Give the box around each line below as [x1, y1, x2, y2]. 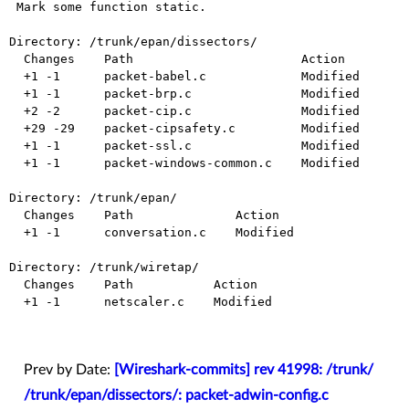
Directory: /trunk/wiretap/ [9, 260, 199, 275]
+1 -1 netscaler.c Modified [9, 295, 24, 309]
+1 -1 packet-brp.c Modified [9, 87, 24, 101]
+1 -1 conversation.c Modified [9, 225, 24, 240]
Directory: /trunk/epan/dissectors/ [9, 35, 257, 49]
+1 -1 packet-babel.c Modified [9, 69, 24, 84]
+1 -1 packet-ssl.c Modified [9, 139, 24, 153]
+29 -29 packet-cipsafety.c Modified [9, 121, 24, 136]
